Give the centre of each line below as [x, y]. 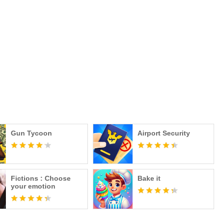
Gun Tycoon [32, 133]
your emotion [33, 186]
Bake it [149, 178]
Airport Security [164, 133]
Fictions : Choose [41, 178]
